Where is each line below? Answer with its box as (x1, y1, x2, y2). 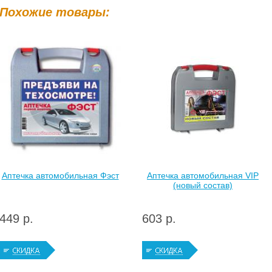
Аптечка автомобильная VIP (147, 171, 259, 180)
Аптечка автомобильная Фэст (1, 171, 119, 180)
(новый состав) (173, 180, 233, 190)
